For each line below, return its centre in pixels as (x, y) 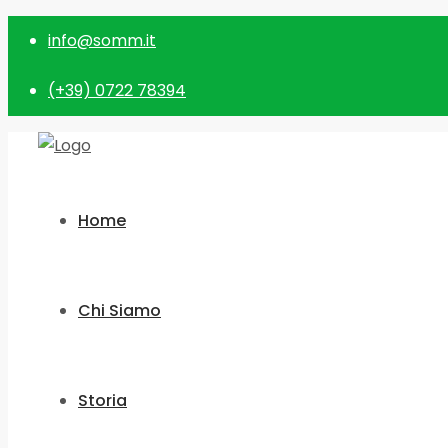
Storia (102, 400)
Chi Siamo (119, 310)
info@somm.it (102, 40)
